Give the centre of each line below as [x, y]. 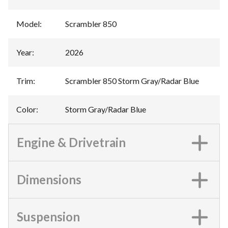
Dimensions [49, 179]
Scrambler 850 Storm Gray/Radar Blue [132, 81]
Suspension [48, 217]
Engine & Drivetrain [71, 142]
